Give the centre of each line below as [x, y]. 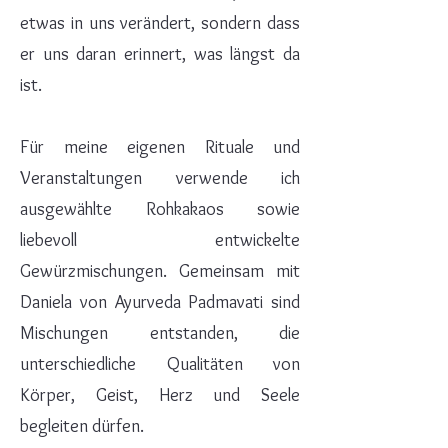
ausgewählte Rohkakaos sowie [160, 209]
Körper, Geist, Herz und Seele [160, 395]
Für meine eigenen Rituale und [160, 147]
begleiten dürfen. [82, 426]
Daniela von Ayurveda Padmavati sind [160, 302]
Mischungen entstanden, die [160, 333]
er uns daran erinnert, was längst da [160, 54]
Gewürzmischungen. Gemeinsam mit [160, 271]
